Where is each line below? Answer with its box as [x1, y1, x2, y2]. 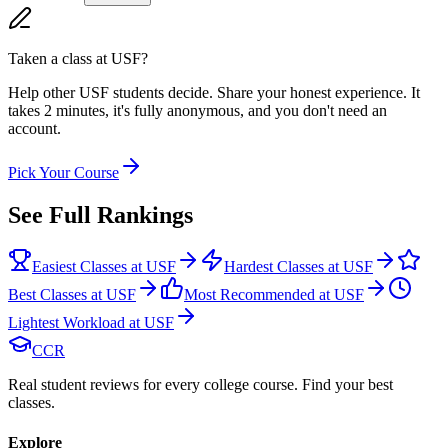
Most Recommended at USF [184, 286, 364, 304]
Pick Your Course [8, 163, 119, 181]
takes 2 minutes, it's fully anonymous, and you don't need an [8, 101, 387, 119]
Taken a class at [8, 49, 111, 67]
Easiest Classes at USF [32, 258, 176, 276]
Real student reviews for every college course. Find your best [8, 376, 393, 394]
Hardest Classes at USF [224, 258, 373, 276]
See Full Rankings [8, 201, 193, 228]
